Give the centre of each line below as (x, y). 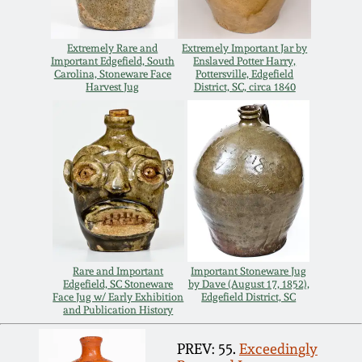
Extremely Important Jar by (245, 48)
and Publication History (118, 310)
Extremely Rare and (113, 48)
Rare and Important (118, 271)
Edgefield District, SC (249, 297)
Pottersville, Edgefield (245, 74)
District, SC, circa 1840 (244, 87)
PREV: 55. (206, 348)
